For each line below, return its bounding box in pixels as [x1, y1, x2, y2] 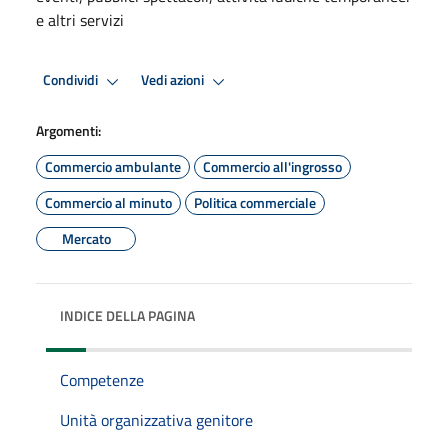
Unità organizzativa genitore [60, 407, 253, 432]
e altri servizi [36, 7, 124, 32]
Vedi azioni [141, 69, 207, 92]
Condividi [43, 69, 101, 92]
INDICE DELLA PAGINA [60, 304, 195, 326]
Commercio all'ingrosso [203, 155, 342, 177]
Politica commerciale [194, 191, 316, 213]
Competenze [60, 367, 144, 392]
